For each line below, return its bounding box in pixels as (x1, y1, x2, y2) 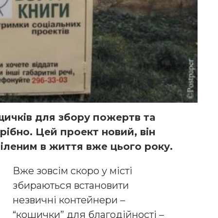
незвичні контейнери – (13, 194, 125, 206)
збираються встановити (13, 180, 129, 192)
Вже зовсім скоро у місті (13, 165, 132, 177)
